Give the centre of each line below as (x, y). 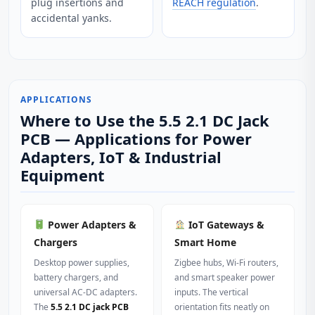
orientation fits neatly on (222, 307)
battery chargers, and (76, 277)
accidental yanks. (71, 18)
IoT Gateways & (225, 225)
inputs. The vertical (211, 292)
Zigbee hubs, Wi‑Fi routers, (226, 263)
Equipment (63, 175)
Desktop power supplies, (82, 263)
